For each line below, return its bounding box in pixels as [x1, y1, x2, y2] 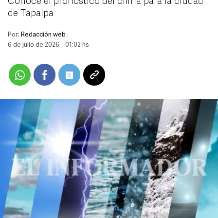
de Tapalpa [8, 9, 54, 18]
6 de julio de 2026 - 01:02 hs [8, 42, 89, 48]
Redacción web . [21, 32, 69, 38]
